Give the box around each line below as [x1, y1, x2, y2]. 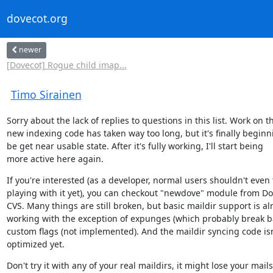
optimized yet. [6, 238, 65, 250]
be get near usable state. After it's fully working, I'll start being [6, 140, 263, 152]
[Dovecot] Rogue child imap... [6, 58, 127, 71]
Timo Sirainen [10, 87, 82, 102]
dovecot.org [6, 11, 68, 26]
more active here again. [6, 152, 104, 165]
